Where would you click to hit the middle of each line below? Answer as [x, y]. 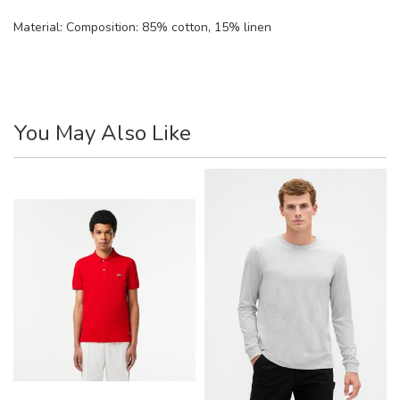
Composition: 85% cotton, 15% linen [169, 27]
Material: [40, 27]
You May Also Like [102, 133]
